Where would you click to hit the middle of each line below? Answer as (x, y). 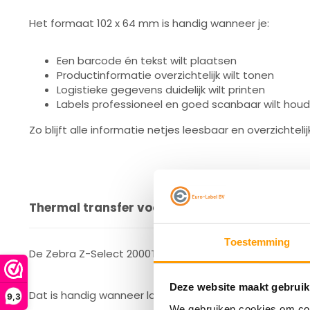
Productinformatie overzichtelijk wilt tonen (165, 75)
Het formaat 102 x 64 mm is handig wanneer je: (149, 23)
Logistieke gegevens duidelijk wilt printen (161, 90)
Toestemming (257, 241)
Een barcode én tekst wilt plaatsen (147, 61)
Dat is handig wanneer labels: (104, 295)
